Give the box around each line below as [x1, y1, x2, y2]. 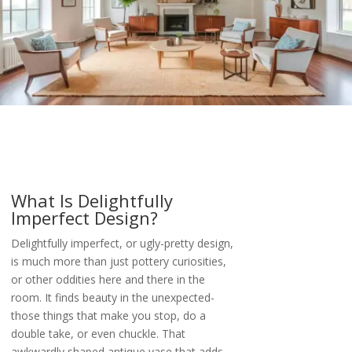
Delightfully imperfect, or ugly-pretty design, [11, 235, 234, 251]
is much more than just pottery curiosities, [11, 253, 227, 269]
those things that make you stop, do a [11, 307, 207, 323]
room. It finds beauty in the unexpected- [11, 289, 215, 305]
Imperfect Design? [11, 205, 159, 229]
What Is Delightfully [11, 188, 174, 212]
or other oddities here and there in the [11, 271, 206, 287]
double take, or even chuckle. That [11, 325, 186, 341]
